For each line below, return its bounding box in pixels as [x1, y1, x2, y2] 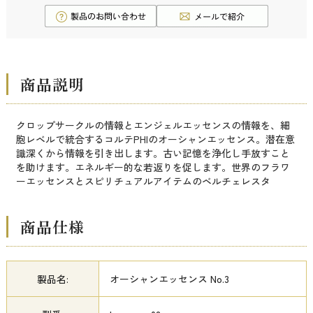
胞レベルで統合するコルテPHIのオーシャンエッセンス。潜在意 [15, 132, 295, 147]
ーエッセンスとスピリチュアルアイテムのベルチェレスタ [15, 174, 270, 189]
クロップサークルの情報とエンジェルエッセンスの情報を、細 [15, 118, 290, 133]
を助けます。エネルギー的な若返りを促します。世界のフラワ [15, 160, 290, 175]
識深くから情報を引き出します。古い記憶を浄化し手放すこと [15, 146, 290, 161]
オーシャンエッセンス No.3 [109, 272, 229, 286]
